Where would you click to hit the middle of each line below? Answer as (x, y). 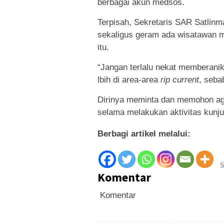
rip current (180, 80)
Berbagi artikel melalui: (144, 134)
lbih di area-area (129, 80)
